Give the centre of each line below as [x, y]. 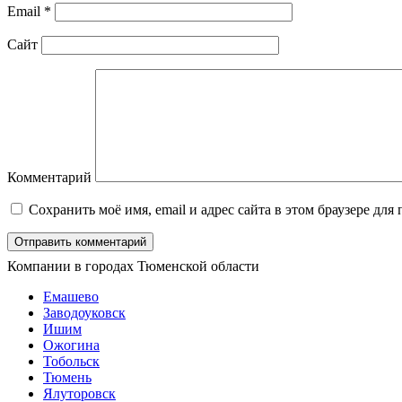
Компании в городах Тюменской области [133, 267]
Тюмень [67, 378]
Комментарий [49, 178]
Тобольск [71, 362]
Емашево [71, 297]
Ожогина [71, 345]
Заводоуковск [84, 313]
